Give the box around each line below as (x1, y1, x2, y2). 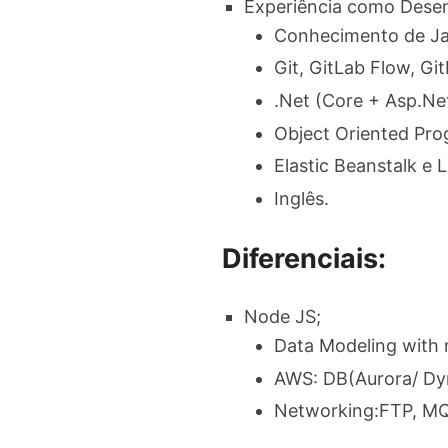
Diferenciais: (222, 241, 386, 275)
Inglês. (274, 187, 329, 209)
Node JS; (244, 306, 321, 328)
